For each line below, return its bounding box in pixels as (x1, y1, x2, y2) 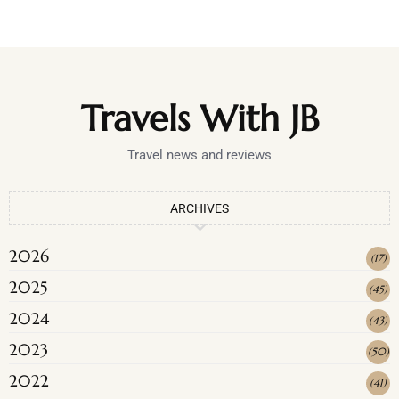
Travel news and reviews (127, 146, 272, 163)
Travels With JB (80, 95, 319, 141)
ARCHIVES (170, 200, 229, 216)
